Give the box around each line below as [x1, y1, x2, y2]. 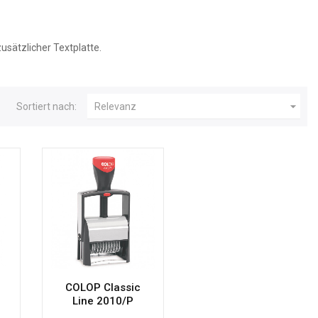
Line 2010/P [72, 294, 134, 307]
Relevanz [94, 101, 137, 112]
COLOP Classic [65, 280, 141, 294]
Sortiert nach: [16, 101, 77, 112]
